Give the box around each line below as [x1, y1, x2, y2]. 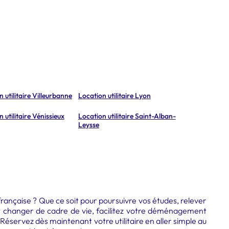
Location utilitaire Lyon [78, 91, 151, 100]
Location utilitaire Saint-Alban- [78, 111, 176, 121]
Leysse [78, 120, 99, 129]
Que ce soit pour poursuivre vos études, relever [37, 195, 207, 205]
